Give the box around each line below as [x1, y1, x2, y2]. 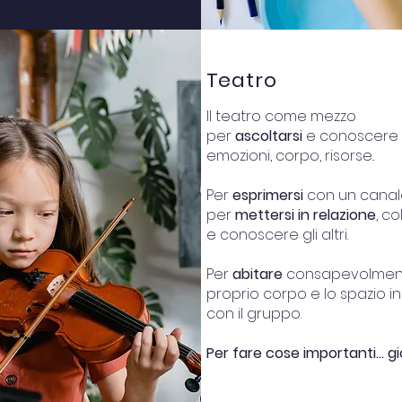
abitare [232, 264, 283, 284]
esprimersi [232, 185, 303, 205]
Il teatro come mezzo [205, 106, 360, 127]
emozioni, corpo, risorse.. [205, 145, 378, 166]
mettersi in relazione [234, 205, 376, 225]
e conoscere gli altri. [205, 224, 352, 245]
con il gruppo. [205, 303, 301, 324]
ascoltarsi [234, 126, 302, 146]
